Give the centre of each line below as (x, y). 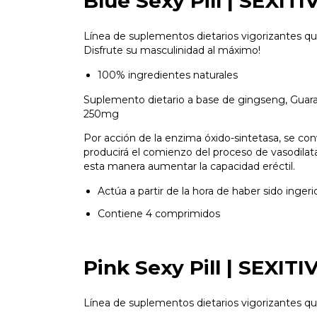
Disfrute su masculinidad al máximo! (172, 51)
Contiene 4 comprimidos (159, 214)
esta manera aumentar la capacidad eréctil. (189, 167)
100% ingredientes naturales (168, 75)
